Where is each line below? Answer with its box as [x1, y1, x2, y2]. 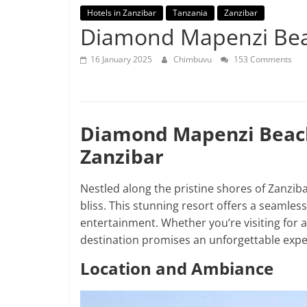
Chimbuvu [173, 53, 214, 65]
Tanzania [173, 6, 208, 19]
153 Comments [232, 53, 292, 65]
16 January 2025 [90, 53, 152, 65]
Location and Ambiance [80, 256, 273, 280]
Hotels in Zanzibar [87, 6, 156, 19]
